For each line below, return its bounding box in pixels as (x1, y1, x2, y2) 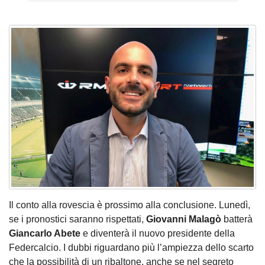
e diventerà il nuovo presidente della (80, 228, 235, 238)
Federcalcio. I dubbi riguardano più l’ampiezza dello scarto (9, 242, 254, 253)
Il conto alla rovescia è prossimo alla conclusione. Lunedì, (9, 199, 250, 210)
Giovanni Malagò (146, 214, 221, 224)
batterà (221, 214, 253, 224)
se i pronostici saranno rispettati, (9, 214, 146, 224)
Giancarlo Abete (9, 228, 80, 238)
